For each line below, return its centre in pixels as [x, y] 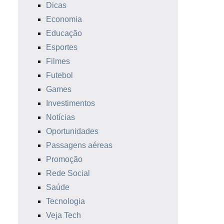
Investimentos [70, 103]
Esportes [62, 47]
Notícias [60, 117]
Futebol [59, 75]
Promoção [64, 159]
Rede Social [68, 173]
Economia [64, 19]
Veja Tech [63, 215]
